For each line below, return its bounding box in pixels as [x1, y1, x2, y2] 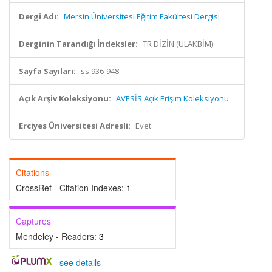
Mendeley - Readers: [16, 230, 99, 242]
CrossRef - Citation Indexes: [16, 182, 126, 194]
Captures [16, 215, 51, 227]
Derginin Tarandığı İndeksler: [19, 38, 138, 49]
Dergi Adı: [19, 11, 59, 22]
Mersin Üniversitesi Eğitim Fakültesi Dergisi [64, 11, 220, 22]
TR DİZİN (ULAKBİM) [143, 38, 213, 49]
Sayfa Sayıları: [19, 66, 76, 76]
